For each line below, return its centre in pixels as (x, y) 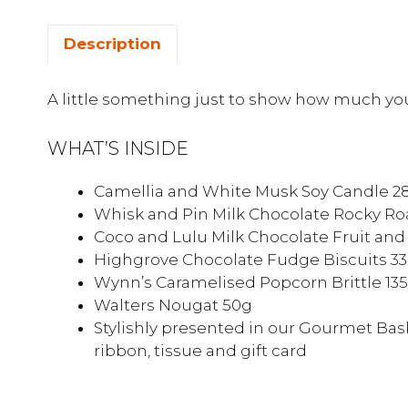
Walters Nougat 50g (173, 305)
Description (112, 44)
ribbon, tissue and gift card (200, 350)
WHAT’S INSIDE (118, 148)
